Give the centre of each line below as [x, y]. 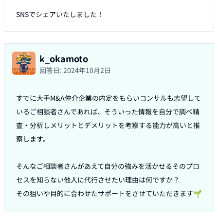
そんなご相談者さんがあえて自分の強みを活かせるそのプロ [108, 166]
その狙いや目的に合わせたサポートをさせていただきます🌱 [109, 193]
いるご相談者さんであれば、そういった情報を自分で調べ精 [108, 112]
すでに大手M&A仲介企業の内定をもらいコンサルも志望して [109, 98]
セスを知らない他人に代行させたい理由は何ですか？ [98, 180]
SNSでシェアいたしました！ [60, 14]
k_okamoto [64, 59]
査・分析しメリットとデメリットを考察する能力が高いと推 [108, 125]
